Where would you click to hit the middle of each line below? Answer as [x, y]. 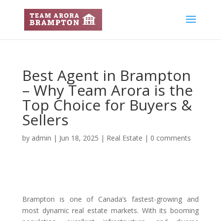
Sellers [45, 120]
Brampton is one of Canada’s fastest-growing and [110, 199]
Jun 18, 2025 [79, 138]
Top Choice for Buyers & [107, 105]
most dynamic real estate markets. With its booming [110, 210]
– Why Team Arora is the [107, 90]
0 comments [170, 138]
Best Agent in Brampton [106, 75]
